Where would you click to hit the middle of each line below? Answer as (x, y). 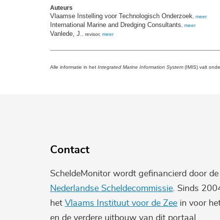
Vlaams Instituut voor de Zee (121, 203)
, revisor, (92, 34)
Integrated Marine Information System (140, 67)
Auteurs (61, 8)
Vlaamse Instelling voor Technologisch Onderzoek (121, 16)
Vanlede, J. (66, 34)
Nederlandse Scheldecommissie (111, 188)
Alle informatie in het (74, 67)
